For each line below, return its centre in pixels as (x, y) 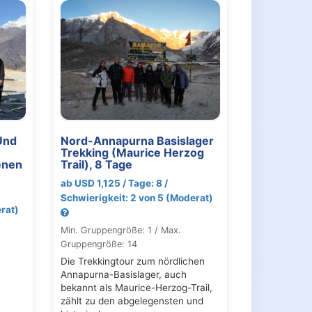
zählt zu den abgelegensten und (132, 301)
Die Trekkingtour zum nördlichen (132, 261)
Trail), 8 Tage (96, 164)
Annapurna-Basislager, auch (123, 274)
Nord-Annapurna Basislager (137, 140)
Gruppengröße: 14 (99, 244)
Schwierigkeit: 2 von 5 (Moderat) (136, 197)
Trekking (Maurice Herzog (132, 152)
